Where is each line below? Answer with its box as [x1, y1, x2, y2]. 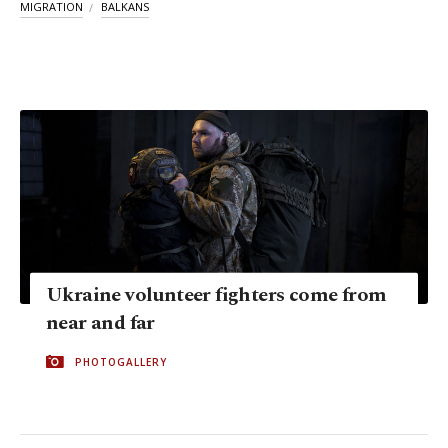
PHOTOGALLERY [75, 354, 167, 369]
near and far [46, 307, 155, 338]
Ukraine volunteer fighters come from [46, 279, 387, 310]
